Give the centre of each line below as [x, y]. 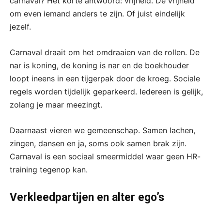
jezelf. [20, 27]
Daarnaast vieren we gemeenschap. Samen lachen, [102, 131]
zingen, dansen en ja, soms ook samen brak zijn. [98, 144]
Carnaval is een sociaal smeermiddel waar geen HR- [105, 157]
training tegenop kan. [49, 170]
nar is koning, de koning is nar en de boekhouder [99, 66]
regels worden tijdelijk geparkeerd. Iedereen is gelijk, [106, 92]
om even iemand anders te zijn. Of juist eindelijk [97, 14]
